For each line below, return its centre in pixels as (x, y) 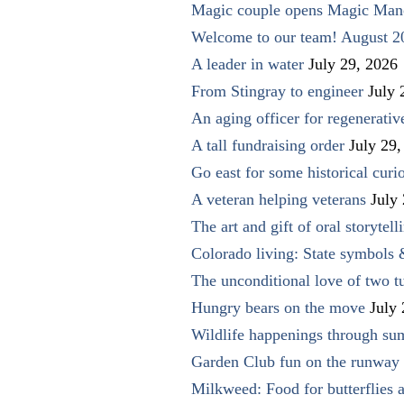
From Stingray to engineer (277, 91)
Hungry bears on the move (278, 307)
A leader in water (248, 64)
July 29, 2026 (353, 64)
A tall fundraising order (268, 145)
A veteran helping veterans (279, 199)
